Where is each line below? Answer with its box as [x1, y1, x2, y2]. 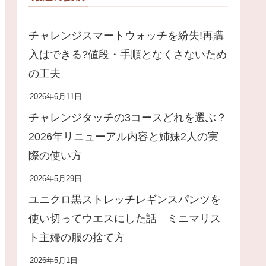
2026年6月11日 [30, 93, 82, 102]
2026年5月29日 [30, 175, 82, 183]
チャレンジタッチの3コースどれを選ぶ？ [28, 112, 227, 124]
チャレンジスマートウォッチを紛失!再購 [28, 30, 224, 42]
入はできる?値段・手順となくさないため [28, 49, 227, 61]
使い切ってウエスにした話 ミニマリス [28, 213, 221, 225]
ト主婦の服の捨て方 [28, 232, 125, 244]
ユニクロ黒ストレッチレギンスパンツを [28, 194, 221, 206]
